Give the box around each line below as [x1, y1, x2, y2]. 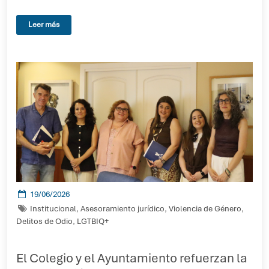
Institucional [29, 204, 76, 214]
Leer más [28, 20, 59, 29]
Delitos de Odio [16, 216, 73, 226]
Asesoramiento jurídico [80, 204, 165, 214]
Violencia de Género [168, 204, 241, 214]
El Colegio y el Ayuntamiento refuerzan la [16, 250, 247, 266]
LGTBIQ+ [77, 216, 109, 226]
